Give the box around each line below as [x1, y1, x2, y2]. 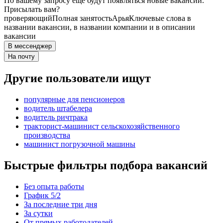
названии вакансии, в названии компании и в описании [4, 23, 195, 32]
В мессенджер [8, 42, 52, 50]
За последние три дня [24, 200, 97, 209]
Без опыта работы [24, 182, 84, 191]
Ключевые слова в [129, 14, 191, 23]
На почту [8, 53, 35, 61]
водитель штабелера [24, 104, 92, 113]
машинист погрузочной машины [24, 140, 135, 149]
